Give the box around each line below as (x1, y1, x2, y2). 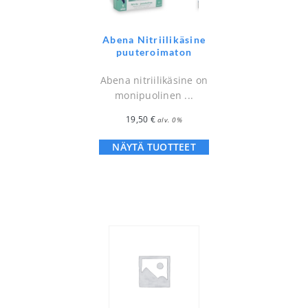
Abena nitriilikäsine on (100, 74, 208, 87)
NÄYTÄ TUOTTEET (112, 140, 196, 154)
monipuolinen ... (115, 89, 193, 102)
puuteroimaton (115, 46, 192, 58)
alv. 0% (157, 115, 182, 125)
